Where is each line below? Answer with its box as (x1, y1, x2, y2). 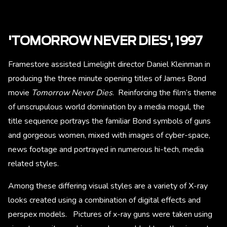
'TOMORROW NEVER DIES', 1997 (8, 35, 203, 48)
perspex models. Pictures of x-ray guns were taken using (8, 209, 212, 220)
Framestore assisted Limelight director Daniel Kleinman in (8, 59, 210, 70)
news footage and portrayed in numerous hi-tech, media (8, 144, 204, 156)
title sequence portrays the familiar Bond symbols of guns (8, 116, 211, 127)
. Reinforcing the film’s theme (112, 87, 216, 99)
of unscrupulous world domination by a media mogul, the (8, 101, 205, 113)
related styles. (8, 158, 59, 170)
